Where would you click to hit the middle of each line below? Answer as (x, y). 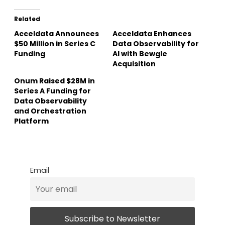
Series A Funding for (52, 91)
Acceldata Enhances (152, 33)
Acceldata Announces (57, 33)
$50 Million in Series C (55, 43)
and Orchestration (50, 111)
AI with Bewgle (140, 53)
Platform (31, 121)
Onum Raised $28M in (54, 81)
